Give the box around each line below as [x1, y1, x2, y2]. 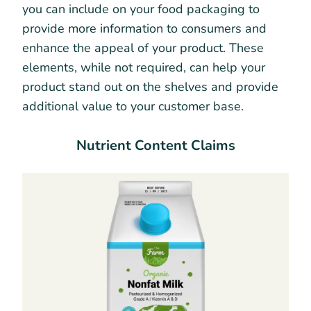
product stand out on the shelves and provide [22, 78, 278, 96]
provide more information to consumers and [22, 20, 267, 37]
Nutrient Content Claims [76, 136, 235, 155]
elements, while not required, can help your [22, 59, 265, 76]
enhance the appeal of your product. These [22, 40, 264, 57]
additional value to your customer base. [22, 98, 244, 115]
